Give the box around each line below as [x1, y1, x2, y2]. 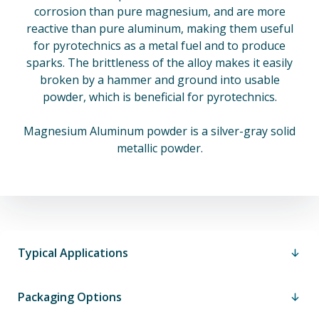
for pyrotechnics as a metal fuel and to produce [33, 38, 286, 53]
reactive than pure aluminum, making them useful [26, 21, 293, 36]
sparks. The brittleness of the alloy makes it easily [26, 55, 293, 70]
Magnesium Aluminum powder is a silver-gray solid [23, 123, 296, 139]
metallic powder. [116, 140, 203, 156]
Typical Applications [18, 245, 128, 261]
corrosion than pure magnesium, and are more [33, 4, 286, 19]
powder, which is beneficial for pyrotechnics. [42, 89, 277, 105]
